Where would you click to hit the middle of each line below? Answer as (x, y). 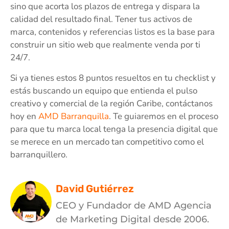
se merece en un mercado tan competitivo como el (107, 142)
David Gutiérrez (95, 189)
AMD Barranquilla (74, 116)
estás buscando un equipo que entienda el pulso (104, 90)
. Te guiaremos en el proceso (164, 116)
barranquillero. (39, 154)
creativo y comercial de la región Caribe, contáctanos (111, 103)
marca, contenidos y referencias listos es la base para (112, 32)
